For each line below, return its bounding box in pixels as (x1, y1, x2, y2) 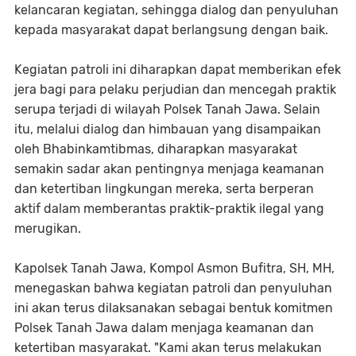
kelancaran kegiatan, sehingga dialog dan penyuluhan (14, 2, 339, 18)
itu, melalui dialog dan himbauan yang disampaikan (14, 122, 321, 137)
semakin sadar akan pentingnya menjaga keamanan (14, 161, 324, 177)
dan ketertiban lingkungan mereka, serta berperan (14, 181, 314, 197)
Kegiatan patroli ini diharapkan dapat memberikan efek (14, 62, 341, 78)
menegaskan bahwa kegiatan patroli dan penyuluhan (14, 281, 332, 296)
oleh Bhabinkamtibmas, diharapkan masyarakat (14, 141, 297, 157)
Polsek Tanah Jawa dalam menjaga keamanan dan (14, 320, 314, 336)
